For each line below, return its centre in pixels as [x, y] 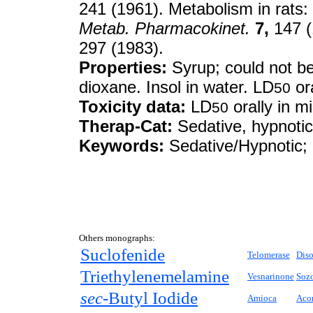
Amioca [262, 298]
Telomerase [269, 255]
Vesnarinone [271, 276]
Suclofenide [123, 255]
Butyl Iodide [153, 298]
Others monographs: [117, 238]
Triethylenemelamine [155, 276]
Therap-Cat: [126, 126]
